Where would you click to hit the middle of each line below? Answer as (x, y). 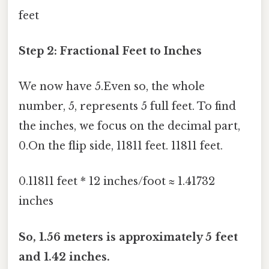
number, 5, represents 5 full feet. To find (127, 107)
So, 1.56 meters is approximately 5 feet (128, 237)
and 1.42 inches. (64, 257)
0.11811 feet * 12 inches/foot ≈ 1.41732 (117, 182)
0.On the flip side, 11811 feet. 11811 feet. (121, 146)
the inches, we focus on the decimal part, (129, 126)
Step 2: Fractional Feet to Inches (110, 51)
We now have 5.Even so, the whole (112, 87)
